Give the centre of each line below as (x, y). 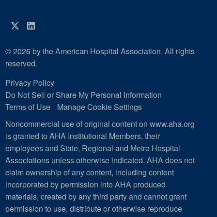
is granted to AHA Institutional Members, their (83, 136)
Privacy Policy (30, 83)
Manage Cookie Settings (100, 107)
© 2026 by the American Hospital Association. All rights (100, 51)
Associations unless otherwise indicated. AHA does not (100, 160)
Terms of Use (28, 107)
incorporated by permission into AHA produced (85, 185)
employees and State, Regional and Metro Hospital (93, 148)
